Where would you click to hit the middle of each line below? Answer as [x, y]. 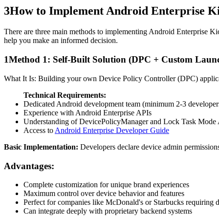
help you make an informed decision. [61, 41]
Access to [39, 130]
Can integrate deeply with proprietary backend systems [108, 211]
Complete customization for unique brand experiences [106, 185]
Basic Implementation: [42, 147]
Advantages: [29, 166]
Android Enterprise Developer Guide [112, 130]
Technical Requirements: [65, 95]
